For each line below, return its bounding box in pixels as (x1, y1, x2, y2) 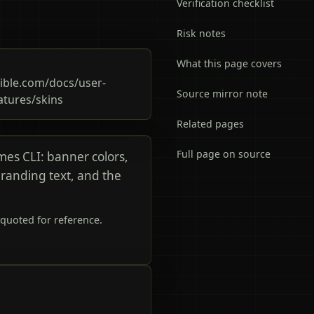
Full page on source (177, 147, 271, 161)
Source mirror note (177, 87, 268, 100)
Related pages (177, 117, 244, 130)
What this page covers (177, 57, 282, 70)
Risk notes (177, 27, 226, 40)
